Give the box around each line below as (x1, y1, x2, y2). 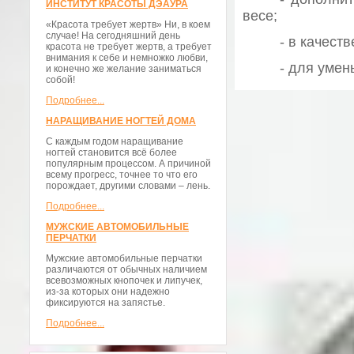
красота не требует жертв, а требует (46, 41, 212, 52)
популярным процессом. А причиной (46, 158, 211, 169)
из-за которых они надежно (46, 286, 170, 297)
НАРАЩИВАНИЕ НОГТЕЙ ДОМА (46, 115, 196, 126)
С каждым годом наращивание (46, 136, 183, 147)
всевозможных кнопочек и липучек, (46, 275, 202, 286)
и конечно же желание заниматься (46, 63, 201, 74)
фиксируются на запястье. (46, 297, 165, 308)
